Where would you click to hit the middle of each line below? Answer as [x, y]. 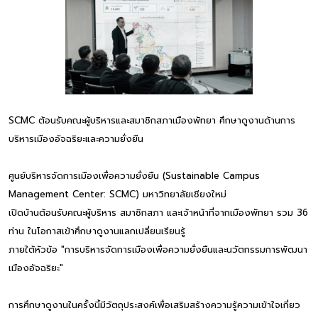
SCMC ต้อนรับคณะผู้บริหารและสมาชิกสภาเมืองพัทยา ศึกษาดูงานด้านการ [152, 120]
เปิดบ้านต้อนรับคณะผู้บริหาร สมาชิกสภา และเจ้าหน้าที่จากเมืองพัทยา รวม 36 [158, 212]
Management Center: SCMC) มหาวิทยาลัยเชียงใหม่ [117, 194]
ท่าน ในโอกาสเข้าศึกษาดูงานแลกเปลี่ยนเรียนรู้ [97, 231]
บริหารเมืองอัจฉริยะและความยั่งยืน [76, 138]
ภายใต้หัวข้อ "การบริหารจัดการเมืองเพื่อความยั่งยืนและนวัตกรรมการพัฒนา [158, 249]
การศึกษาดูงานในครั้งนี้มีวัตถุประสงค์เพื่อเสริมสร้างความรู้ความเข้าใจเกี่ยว [154, 305]
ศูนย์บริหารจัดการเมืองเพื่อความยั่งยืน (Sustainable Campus [134, 175]
